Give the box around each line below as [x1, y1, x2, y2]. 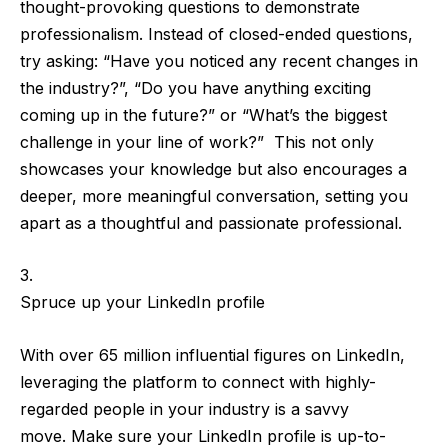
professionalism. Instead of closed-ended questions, [20, 23, 413, 44]
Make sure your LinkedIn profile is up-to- [71, 425, 386, 446]
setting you [325, 185, 408, 206]
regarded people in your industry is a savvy [20, 398, 349, 419]
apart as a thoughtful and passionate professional [20, 212, 398, 233]
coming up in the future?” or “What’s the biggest [20, 104, 387, 125]
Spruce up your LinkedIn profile [20, 292, 265, 313]
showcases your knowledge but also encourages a [20, 158, 407, 179]
